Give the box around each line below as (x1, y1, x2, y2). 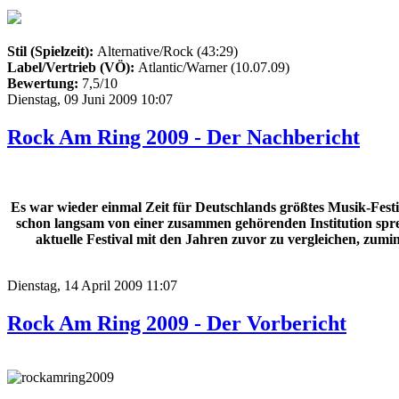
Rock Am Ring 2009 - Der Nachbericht (7, 125, 360, 149)
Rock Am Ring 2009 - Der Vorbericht (7, 311, 346, 335)
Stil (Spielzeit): (7, 43, 97, 59)
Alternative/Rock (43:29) (97, 43, 238, 59)
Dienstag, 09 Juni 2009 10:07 (7, 91, 173, 107)
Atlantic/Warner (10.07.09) (138, 59, 289, 75)
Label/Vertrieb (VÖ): (7, 59, 138, 75)
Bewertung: (7, 75, 78, 91)
